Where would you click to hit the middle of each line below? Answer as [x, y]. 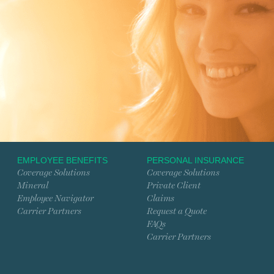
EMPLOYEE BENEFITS [62, 161]
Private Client [174, 186]
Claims [161, 199]
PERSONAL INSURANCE [195, 161]
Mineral [33, 186]
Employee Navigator [55, 199]
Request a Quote [177, 212]
